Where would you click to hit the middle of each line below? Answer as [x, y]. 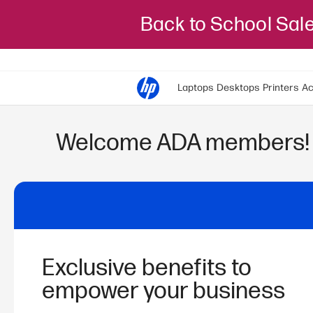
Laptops [196, 88]
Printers [281, 88]
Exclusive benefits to [147, 269]
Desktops [238, 88]
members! [255, 143]
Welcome [106, 143]
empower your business [163, 292]
